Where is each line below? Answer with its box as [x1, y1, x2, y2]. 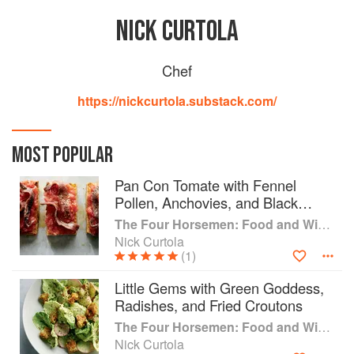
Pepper [115, 209, 160, 230]
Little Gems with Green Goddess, [115, 277, 324, 298]
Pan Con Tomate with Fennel [115, 175, 296, 195]
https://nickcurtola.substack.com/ [77, 92, 277, 110]
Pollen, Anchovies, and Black [115, 192, 298, 213]
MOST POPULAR [12, 142, 113, 168]
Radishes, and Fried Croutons [115, 295, 303, 315]
